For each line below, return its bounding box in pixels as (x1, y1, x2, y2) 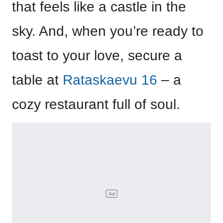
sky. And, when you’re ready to (12, 23, 204, 39)
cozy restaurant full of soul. (12, 97, 180, 112)
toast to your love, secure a (12, 48, 182, 64)
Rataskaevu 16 (63, 72, 157, 88)
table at (12, 72, 63, 88)
